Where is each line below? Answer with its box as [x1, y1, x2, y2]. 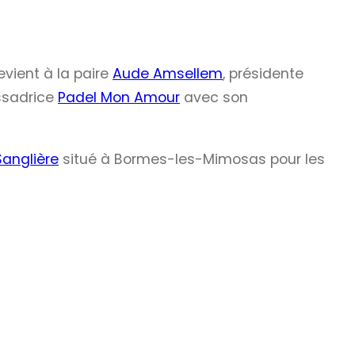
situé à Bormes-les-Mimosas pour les [59, 149, 325, 169]
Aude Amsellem [113, 64, 223, 84]
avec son [180, 88, 248, 108]
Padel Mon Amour [58, 88, 180, 108]
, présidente [223, 64, 303, 84]
